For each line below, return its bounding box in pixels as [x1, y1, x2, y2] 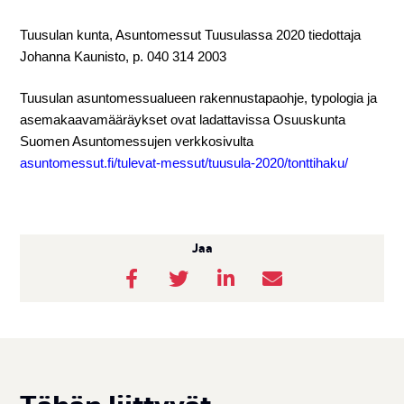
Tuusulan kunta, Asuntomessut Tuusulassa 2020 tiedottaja [20, 26, 362, 42]
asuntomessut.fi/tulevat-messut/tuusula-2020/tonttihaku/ [20, 155, 349, 171]
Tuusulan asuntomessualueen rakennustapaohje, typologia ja [20, 90, 378, 106]
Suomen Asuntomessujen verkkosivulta [20, 133, 254, 150]
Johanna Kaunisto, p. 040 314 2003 [20, 48, 227, 64]
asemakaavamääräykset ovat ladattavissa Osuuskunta [20, 112, 346, 128]
